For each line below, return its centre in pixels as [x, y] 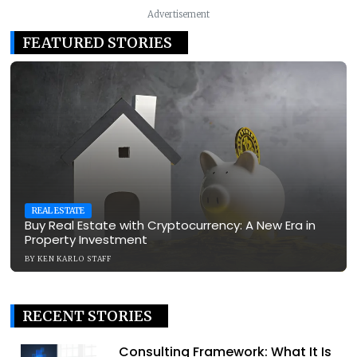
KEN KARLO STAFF [75, 258]
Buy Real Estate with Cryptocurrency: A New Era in [170, 225]
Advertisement [178, 14]
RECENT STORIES [87, 316]
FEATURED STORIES [97, 42]
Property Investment [86, 239]
